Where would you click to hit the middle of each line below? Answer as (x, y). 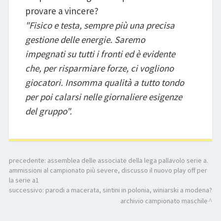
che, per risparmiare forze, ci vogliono (99, 68)
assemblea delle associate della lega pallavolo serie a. (128, 161)
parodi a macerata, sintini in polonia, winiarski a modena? (129, 190)
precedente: (28, 161)
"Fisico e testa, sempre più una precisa (100, 25)
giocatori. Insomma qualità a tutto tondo (104, 83)
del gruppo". (48, 111)
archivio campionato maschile (164, 201)
